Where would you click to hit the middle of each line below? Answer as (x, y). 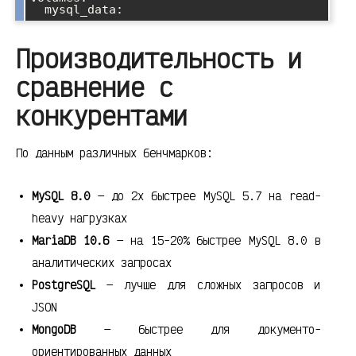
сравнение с (95, 87)
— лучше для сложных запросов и (208, 284)
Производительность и (159, 58)
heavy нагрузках (79, 218)
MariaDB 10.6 (71, 240)
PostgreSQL (64, 284)
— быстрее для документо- (199, 329)
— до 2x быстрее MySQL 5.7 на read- (205, 195)
